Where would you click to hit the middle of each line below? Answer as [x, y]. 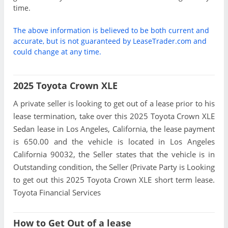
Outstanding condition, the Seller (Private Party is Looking [114, 167]
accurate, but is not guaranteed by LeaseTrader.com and [110, 41]
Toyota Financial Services [57, 193]
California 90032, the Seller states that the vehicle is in [114, 154]
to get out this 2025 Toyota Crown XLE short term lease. [114, 180]
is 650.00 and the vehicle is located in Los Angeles [114, 142]
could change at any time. [57, 51]
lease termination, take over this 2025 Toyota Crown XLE [114, 116]
